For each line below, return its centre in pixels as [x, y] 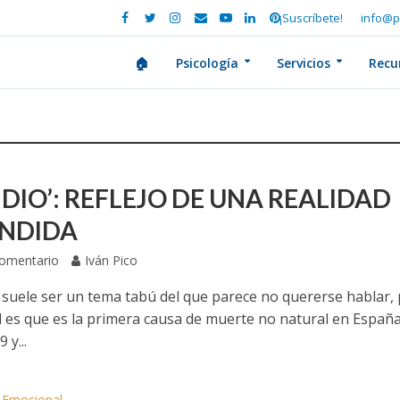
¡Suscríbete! [311, 18]
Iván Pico [112, 260]
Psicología [207, 63]
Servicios [303, 63]
